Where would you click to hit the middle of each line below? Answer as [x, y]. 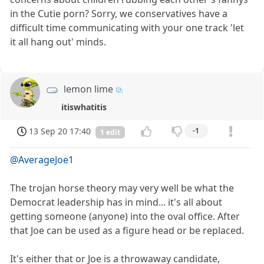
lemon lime [89, 89]
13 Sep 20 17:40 [60, 131]
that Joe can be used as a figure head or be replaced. [127, 230]
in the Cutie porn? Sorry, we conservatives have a [119, 14]
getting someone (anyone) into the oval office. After [125, 216]
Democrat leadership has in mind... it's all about [116, 202]
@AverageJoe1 [42, 159]
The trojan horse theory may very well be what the [122, 188]
